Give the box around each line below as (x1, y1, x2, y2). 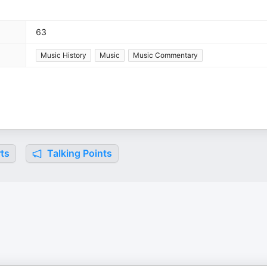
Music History (41, 51, 86, 60)
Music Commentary (133, 51, 198, 60)
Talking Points (45, 147, 112, 159)
